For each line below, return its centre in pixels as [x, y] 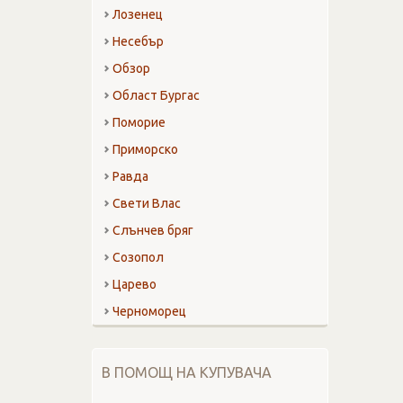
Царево [134, 285]
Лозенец [138, 15]
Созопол [138, 258]
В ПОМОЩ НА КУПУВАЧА [187, 373]
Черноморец [149, 312]
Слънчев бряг [153, 231]
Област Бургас [156, 96]
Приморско [145, 150]
